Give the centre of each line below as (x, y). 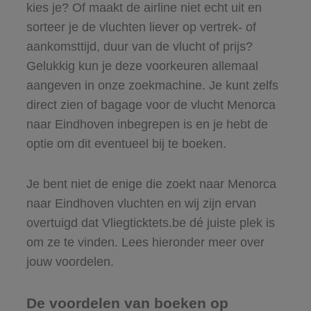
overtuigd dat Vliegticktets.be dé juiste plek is (150, 222)
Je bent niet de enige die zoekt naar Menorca (151, 184)
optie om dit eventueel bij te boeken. (126, 143)
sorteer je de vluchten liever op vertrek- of (141, 27)
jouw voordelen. (70, 261)
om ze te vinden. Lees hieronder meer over (145, 242)
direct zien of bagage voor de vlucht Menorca (151, 104)
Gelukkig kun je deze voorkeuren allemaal (142, 66)
